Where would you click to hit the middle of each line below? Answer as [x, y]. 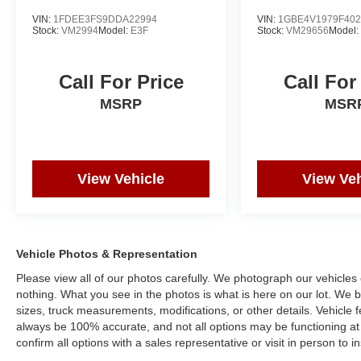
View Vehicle [121, 178]
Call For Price [121, 81]
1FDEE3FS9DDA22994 [105, 19]
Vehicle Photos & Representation [107, 253]
